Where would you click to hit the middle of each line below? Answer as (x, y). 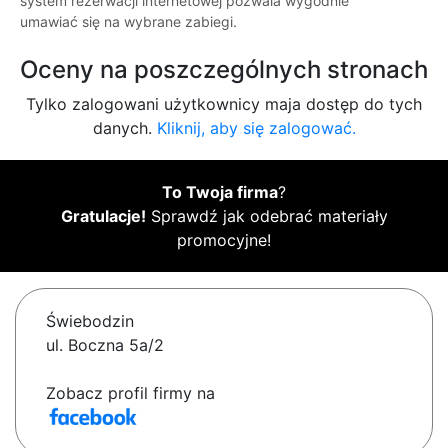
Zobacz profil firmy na (130, 393)
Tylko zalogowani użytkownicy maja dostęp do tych (224, 104)
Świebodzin (90, 321)
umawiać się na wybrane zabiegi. (128, 22)
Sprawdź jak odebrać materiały (266, 216)
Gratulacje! (103, 216)
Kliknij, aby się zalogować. (256, 128)
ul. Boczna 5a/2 (105, 345)
